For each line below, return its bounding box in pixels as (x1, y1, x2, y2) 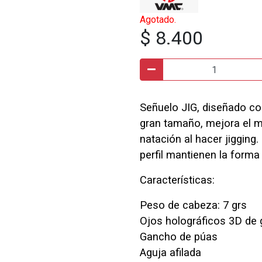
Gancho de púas (140, 230, 218, 243)
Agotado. (140, 14, 176, 25)
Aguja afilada (140, 246, 201, 258)
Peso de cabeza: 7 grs (140, 199, 247, 211)
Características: (140, 174, 215, 186)
